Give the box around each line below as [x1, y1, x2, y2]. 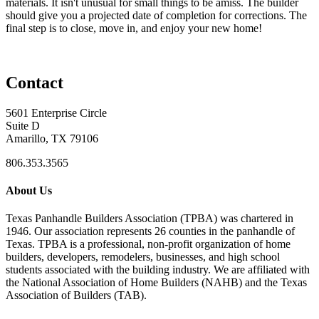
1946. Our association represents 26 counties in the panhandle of [6, 225, 295, 238]
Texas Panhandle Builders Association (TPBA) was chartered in [6, 212, 293, 225]
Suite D [6, 119, 40, 132]
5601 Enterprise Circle [6, 106, 107, 119]
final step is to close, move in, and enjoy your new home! [6, 22, 265, 35]
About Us [6, 184, 52, 197]
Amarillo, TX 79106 [6, 132, 98, 145]
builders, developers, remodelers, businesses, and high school [6, 251, 280, 263]
